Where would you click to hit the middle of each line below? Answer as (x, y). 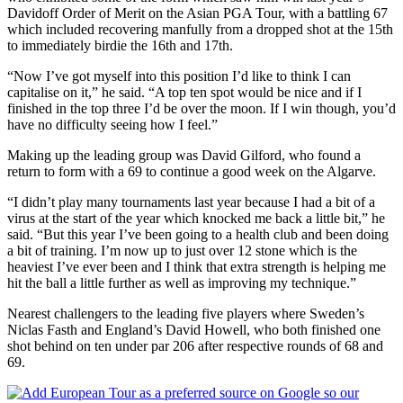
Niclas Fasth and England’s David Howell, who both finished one (194, 329)
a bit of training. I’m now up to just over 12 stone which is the (182, 250)
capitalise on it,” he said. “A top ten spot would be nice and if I (184, 92)
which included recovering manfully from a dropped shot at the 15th (200, 29)
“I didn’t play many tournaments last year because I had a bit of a (191, 201)
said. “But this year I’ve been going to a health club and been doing (198, 234)
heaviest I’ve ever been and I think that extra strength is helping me (197, 266)
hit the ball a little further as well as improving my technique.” (182, 282)
